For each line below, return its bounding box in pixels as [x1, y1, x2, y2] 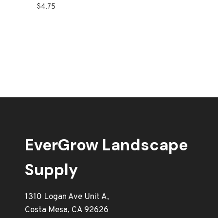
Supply [25, 160, 78, 180]
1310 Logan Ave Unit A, [25, 192, 109, 202]
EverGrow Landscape [25, 135, 188, 155]
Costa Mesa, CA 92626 [25, 205, 109, 216]
